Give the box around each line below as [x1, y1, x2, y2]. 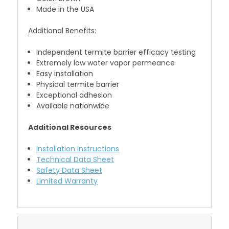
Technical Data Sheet [36, 154, 114, 165]
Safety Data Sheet [36, 165, 103, 176]
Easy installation [36, 68, 94, 79]
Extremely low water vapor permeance [36, 58, 175, 68]
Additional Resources [28, 122, 111, 133]
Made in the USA [36, 4, 95, 15]
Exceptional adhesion [36, 90, 112, 101]
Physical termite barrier [36, 79, 120, 90]
